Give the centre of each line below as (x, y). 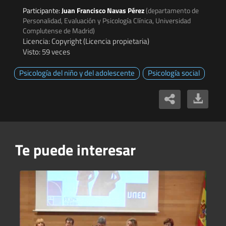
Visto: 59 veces (46, 52)
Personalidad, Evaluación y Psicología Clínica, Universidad (107, 21)
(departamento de (172, 11)
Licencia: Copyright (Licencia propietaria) (86, 41)
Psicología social (174, 73)
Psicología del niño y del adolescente (77, 73)
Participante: (42, 11)
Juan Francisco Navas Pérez (104, 11)
